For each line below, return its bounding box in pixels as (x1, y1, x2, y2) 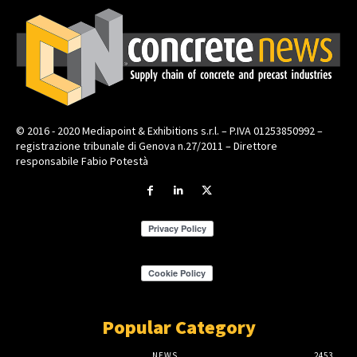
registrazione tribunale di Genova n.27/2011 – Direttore (16, 138, 277, 153)
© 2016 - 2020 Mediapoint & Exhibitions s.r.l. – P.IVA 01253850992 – (16, 123, 323, 138)
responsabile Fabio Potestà (16, 153, 148, 168)
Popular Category (101, 315, 256, 340)
